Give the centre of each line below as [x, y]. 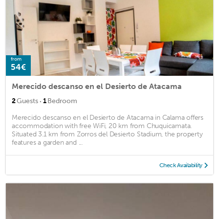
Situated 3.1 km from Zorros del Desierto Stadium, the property [107, 134]
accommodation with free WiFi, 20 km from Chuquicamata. [102, 126]
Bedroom [62, 101]
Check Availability [181, 165]
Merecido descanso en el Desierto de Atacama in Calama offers [108, 118]
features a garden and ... [47, 143]
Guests [27, 101]
